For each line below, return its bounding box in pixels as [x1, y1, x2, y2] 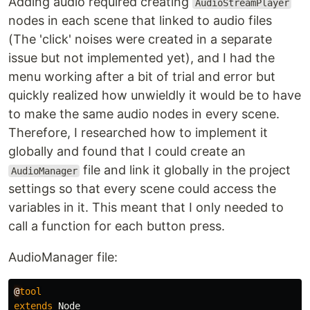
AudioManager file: [8, 250, 118, 264]
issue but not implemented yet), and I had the [8, 51, 275, 65]
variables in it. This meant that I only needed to [8, 200, 284, 215]
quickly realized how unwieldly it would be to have [8, 88, 301, 102]
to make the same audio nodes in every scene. [8, 107, 280, 121]
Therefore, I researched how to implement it [8, 125, 268, 140]
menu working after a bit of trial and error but [8, 69, 275, 84]
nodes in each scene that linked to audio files [8, 13, 272, 28]
